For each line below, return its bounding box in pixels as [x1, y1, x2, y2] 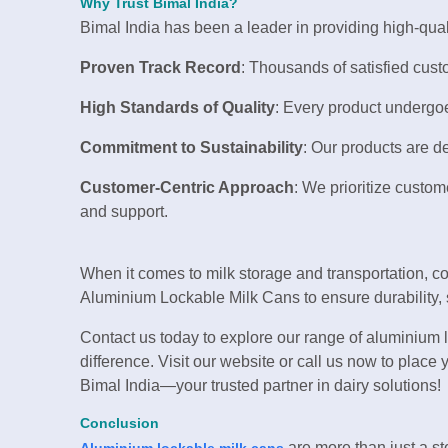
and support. [80, 202, 168, 220]
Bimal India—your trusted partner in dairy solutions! [80, 376, 441, 394]
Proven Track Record [80, 58, 241, 76]
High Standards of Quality [80, 98, 275, 116]
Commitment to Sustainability [80, 138, 303, 156]
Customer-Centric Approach [80, 178, 294, 196]
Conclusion [80, 415, 159, 431]
